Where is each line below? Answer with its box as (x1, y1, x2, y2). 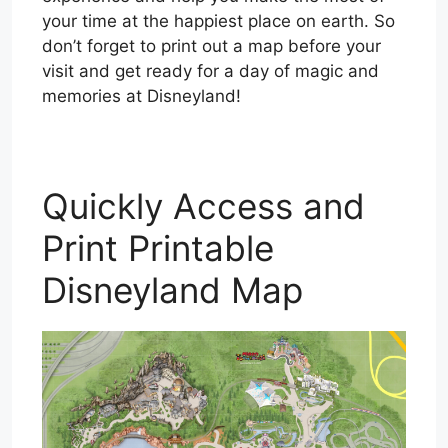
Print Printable (42, 227, 274, 270)
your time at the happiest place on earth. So (42, 11, 395, 32)
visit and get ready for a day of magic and (42, 61, 379, 82)
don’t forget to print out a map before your (42, 36, 381, 57)
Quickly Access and (42, 185, 365, 228)
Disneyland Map (42, 269, 303, 312)
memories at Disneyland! (42, 86, 241, 107)
